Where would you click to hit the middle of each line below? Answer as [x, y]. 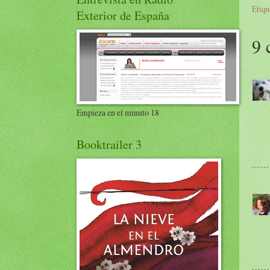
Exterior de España [123, 15]
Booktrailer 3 [109, 144]
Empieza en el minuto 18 [118, 112]
